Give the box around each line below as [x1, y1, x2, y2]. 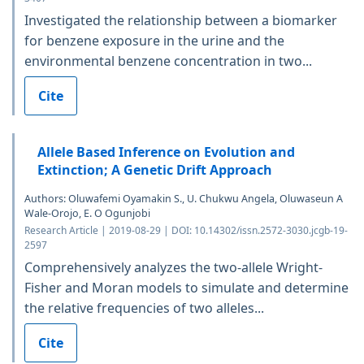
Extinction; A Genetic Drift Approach [37, 161, 272, 180]
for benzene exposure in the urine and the [24, 32, 284, 50]
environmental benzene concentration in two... [24, 52, 312, 71]
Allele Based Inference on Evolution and [37, 143, 295, 162]
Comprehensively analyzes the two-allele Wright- [24, 258, 323, 277]
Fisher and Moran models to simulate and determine [24, 279, 349, 297]
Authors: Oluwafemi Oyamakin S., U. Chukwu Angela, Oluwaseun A [24, 192, 343, 206]
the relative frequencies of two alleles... [24, 299, 264, 318]
